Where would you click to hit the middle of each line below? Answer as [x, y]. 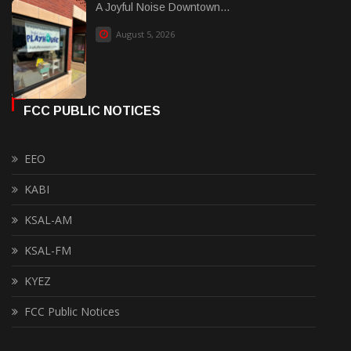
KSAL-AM [48, 220]
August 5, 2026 [144, 34]
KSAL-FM [48, 251]
